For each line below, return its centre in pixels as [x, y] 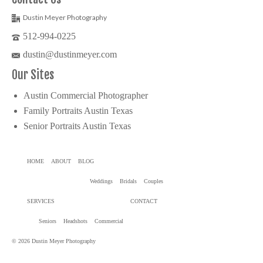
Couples [154, 181]
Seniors [48, 221]
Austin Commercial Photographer [86, 96]
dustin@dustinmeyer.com [70, 55]
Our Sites [33, 75]
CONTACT [144, 201]
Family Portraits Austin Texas [78, 111]
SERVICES [41, 201]
